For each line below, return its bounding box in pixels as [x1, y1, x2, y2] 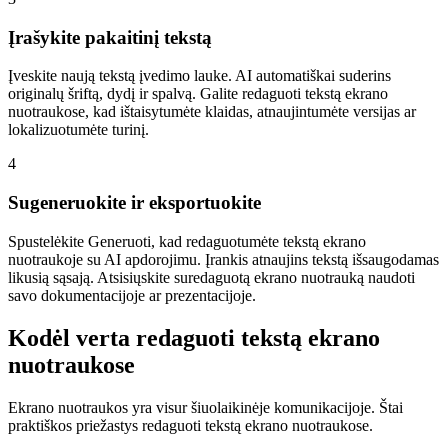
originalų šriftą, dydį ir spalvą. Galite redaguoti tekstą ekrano [8, 85, 388, 103]
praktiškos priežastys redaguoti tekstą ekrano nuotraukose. [8, 416, 373, 434]
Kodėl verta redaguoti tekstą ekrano [8, 324, 380, 351]
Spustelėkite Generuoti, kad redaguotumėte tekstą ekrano [8, 232, 366, 250]
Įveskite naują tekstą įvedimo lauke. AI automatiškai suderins [8, 67, 391, 85]
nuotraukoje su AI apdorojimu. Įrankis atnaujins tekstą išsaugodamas [8, 250, 439, 268]
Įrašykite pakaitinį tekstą [8, 26, 212, 48]
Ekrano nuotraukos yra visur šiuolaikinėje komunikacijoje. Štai [8, 398, 403, 416]
